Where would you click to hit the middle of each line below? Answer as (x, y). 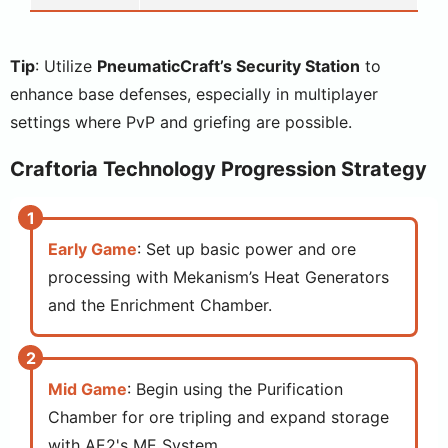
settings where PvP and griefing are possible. (181, 122)
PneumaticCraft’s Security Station (228, 66)
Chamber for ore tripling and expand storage (218, 417)
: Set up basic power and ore (246, 249)
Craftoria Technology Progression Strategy (218, 169)
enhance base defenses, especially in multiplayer (194, 94)
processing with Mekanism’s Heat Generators (218, 277)
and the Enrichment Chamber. (160, 305)
